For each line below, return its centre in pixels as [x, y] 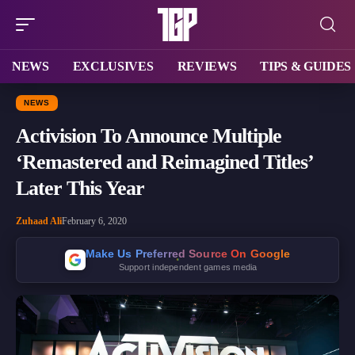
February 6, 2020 [94, 221]
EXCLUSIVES [113, 66]
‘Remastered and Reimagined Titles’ [164, 162]
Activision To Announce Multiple [149, 136]
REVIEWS [207, 66]
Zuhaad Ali [39, 221]
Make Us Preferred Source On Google [188, 253]
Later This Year [80, 188]
